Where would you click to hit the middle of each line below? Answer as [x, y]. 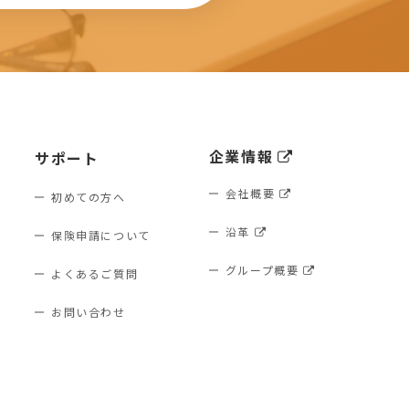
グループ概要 [262, 270]
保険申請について [100, 235]
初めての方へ [88, 197]
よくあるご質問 [94, 273]
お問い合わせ [88, 312]
